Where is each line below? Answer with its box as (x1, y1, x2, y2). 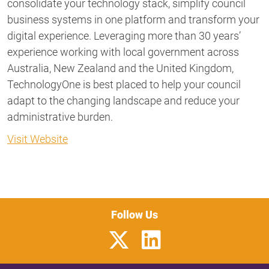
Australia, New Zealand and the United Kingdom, (7, 62, 234, 75)
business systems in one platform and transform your (7, 13, 259, 26)
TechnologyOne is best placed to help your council (7, 78, 241, 91)
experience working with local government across (7, 46, 239, 59)
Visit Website (7, 133, 68, 146)
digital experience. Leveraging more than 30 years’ (7, 29, 241, 43)
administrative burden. (7, 110, 113, 124)
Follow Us (111, 208, 158, 222)
